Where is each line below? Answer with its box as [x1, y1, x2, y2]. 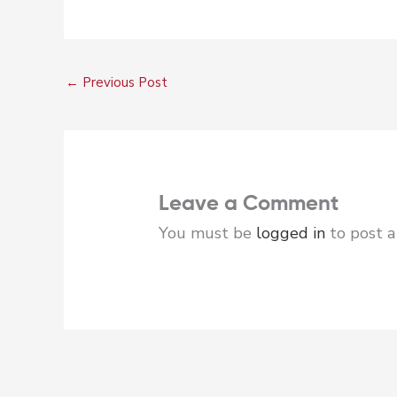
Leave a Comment [158, 192, 339, 214]
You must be [158, 222, 256, 244]
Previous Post [79, 73, 167, 91]
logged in [255, 222, 325, 244]
